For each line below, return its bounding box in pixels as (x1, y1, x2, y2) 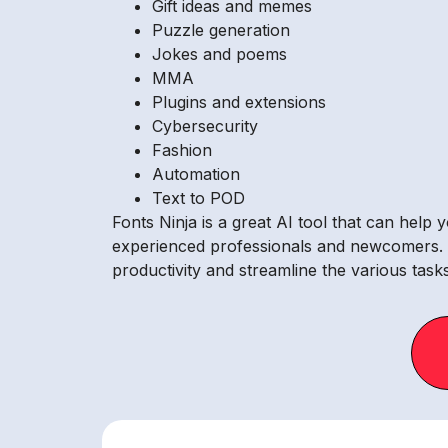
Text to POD (152, 187, 245, 208)
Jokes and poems (152, 43, 287, 64)
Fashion (152, 139, 212, 160)
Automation (152, 163, 240, 184)
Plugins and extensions (152, 91, 326, 112)
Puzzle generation (152, 19, 290, 40)
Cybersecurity (152, 115, 258, 136)
